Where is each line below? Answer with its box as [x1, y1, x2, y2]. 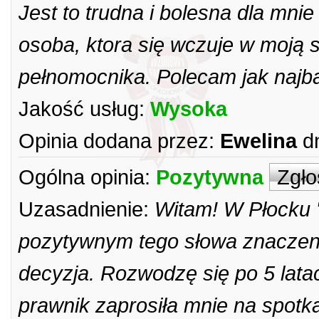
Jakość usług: [19, 97, 145, 120]
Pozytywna [156, 165, 263, 189]
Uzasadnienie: [19, 197, 149, 221]
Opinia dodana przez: [19, 129, 214, 152]
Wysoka [150, 97, 227, 120]
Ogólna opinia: [19, 165, 150, 189]
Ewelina [220, 129, 297, 152]
